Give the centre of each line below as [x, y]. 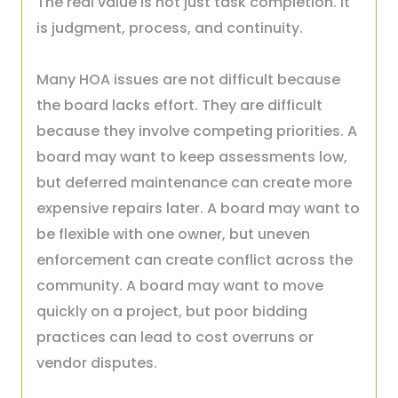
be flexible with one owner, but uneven [173, 234]
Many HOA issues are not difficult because [188, 80]
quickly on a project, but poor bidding [172, 311]
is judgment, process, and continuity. [170, 28]
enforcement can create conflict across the [195, 260]
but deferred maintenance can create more [194, 183]
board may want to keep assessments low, [192, 157]
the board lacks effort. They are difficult [179, 105]
